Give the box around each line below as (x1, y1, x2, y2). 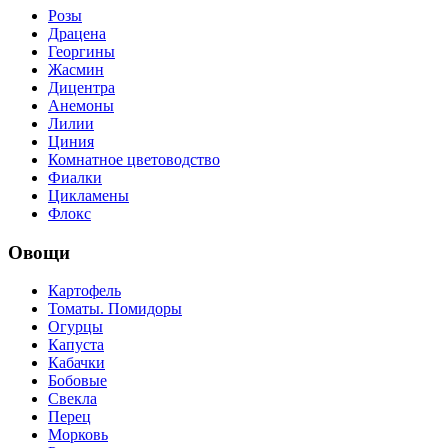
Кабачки (48, 354, 105, 372)
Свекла (48, 390, 97, 408)
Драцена (48, 24, 106, 42)
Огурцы (48, 318, 103, 336)
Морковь (48, 426, 108, 444)
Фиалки (48, 168, 102, 186)
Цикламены (48, 186, 129, 204)
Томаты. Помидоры (48, 300, 182, 318)
